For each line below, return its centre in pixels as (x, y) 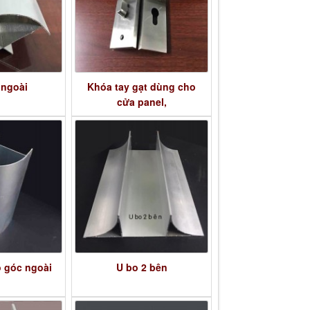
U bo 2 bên (142, 267)
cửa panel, (142, 102)
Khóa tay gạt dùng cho (142, 87)
